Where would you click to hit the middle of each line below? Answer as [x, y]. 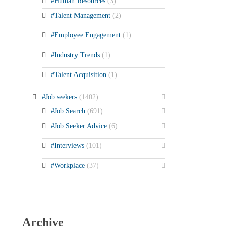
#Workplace [68, 165]
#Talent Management [81, 15]
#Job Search [69, 111]
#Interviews [68, 145]
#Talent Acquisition [79, 74]
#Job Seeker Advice [80, 126]
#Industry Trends [76, 55]
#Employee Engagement [86, 35]
